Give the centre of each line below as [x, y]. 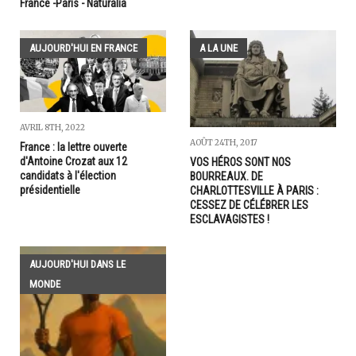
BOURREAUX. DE [226, 177]
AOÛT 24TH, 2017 [224, 143]
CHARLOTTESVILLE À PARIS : [254, 191]
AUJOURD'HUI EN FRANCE [83, 48]
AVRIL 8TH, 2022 [52, 128]
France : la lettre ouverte [74, 147]
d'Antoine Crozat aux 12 [74, 162]
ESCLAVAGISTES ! [230, 220]
